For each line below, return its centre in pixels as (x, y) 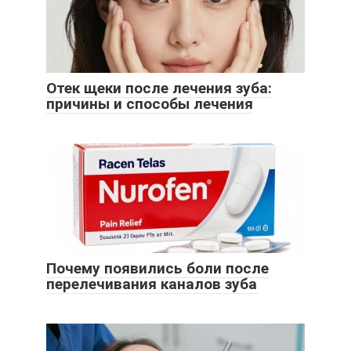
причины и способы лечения (150, 104)
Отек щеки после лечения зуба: (159, 89)
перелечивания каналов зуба (152, 284)
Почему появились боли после (157, 269)
